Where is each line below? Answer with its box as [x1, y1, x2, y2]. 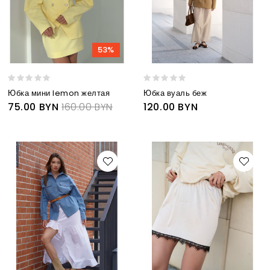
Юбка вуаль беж [143, 87, 207, 99]
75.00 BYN [8, 100, 59, 115]
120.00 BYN [143, 100, 198, 115]
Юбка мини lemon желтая [8, 87, 110, 99]
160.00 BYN [61, 100, 113, 115]
